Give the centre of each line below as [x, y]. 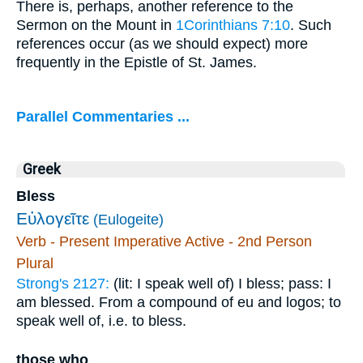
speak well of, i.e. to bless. [101, 321]
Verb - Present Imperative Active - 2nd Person [164, 242]
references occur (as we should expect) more [162, 44]
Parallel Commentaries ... [103, 116]
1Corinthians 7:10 [233, 26]
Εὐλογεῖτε [53, 219]
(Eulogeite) [128, 220]
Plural [35, 264]
